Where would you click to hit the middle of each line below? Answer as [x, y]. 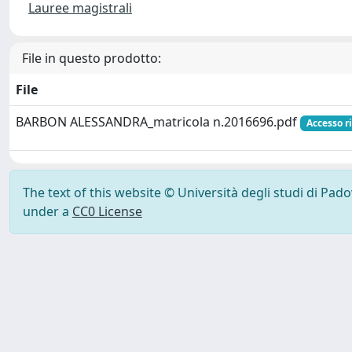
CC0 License [107, 211]
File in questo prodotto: [92, 58]
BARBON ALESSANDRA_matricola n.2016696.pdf [158, 122]
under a [48, 211]
